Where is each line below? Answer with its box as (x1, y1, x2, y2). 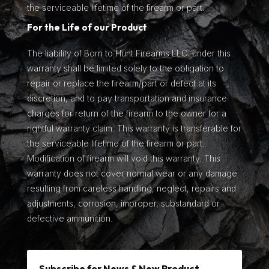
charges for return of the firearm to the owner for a (26, 107, 226, 118)
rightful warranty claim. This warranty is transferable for (26, 122, 241, 133)
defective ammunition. (26, 213, 113, 223)
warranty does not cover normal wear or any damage (26, 168, 237, 178)
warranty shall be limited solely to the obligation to (26, 62, 224, 73)
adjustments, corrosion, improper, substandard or (26, 198, 220, 208)
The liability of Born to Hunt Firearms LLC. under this (26, 47, 231, 58)
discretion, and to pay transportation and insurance (26, 92, 227, 103)
